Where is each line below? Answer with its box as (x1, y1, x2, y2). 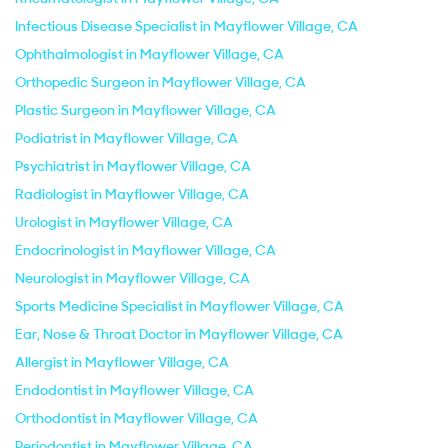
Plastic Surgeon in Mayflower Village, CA (15, 101, 276, 119)
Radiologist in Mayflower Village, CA (15, 185, 249, 203)
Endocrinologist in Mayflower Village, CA (15, 241, 276, 259)
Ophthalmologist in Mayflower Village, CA (15, 45, 284, 63)
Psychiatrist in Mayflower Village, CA (15, 157, 251, 175)
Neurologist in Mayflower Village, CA (15, 269, 250, 287)
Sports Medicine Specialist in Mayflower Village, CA (15, 297, 344, 315)
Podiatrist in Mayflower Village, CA (15, 129, 238, 147)
